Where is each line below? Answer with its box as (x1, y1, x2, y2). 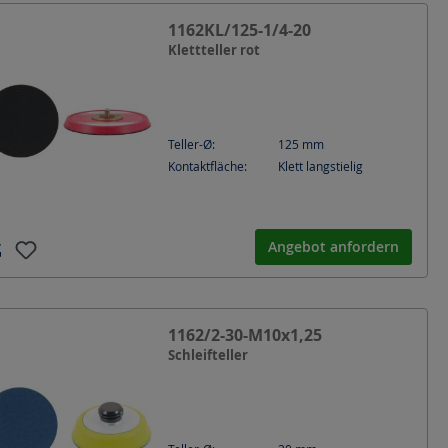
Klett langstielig (278, 158, 363, 174)
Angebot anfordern (268, 237, 399, 256)
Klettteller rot (168, 40, 260, 59)
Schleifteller (168, 345, 248, 364)
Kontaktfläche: (168, 158, 247, 174)
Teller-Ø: (168, 136, 215, 152)
